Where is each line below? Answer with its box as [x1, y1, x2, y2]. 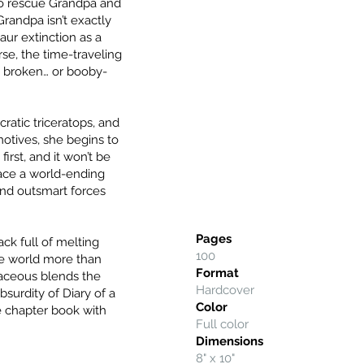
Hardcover [196, 282, 255, 297]
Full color [196, 316, 249, 331]
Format [196, 265, 240, 280]
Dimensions [196, 333, 264, 349]
